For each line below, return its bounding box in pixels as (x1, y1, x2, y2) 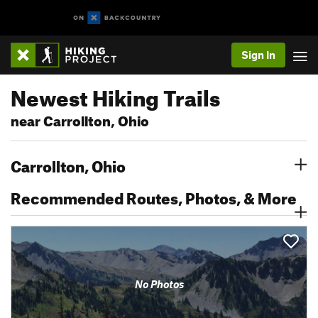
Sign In (241, 48, 275, 61)
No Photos (134, 278, 184, 290)
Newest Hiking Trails (11, 77, 220, 111)
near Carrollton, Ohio (11, 108, 149, 130)
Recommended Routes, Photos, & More (11, 183, 297, 208)
